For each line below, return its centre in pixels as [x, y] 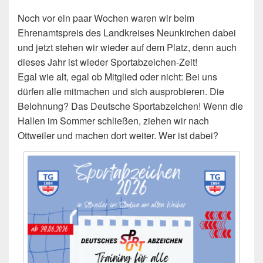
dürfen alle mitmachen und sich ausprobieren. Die [121, 92]
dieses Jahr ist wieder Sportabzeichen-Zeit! [107, 62]
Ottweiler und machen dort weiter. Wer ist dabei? [118, 136]
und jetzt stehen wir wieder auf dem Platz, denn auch [127, 48]
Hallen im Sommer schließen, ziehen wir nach [113, 121]
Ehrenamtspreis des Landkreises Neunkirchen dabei [127, 33]
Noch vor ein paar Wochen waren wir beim [106, 18]
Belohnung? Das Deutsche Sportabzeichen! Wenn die [130, 106]
